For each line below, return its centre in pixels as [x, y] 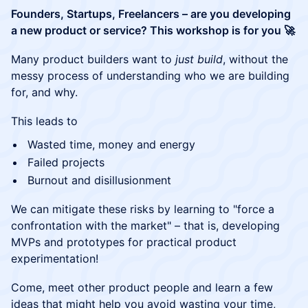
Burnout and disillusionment [99, 180]
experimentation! [55, 258]
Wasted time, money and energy [111, 144]
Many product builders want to [93, 59]
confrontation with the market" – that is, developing [145, 225]
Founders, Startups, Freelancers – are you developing [151, 14]
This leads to [44, 121]
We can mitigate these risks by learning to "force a [143, 209]
